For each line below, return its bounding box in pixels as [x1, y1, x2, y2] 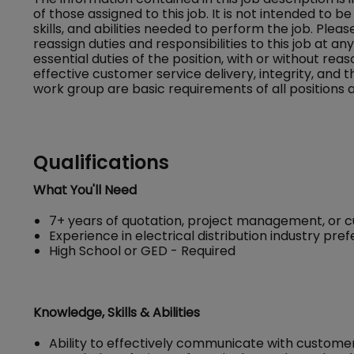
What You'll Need [33, 181, 137, 199]
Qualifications [33, 149, 169, 175]
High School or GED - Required [49, 242, 235, 260]
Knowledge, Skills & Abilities [33, 303, 200, 322]
